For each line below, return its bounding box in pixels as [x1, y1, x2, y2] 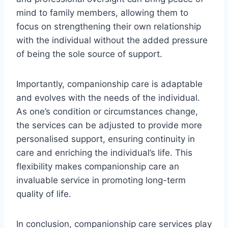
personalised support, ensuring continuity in [16, 133, 195, 144]
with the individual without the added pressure [16, 35, 208, 45]
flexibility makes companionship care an [16, 161, 179, 172]
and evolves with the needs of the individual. [16, 92, 200, 103]
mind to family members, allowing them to [16, 7, 188, 18]
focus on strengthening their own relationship [16, 21, 201, 32]
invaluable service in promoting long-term [16, 175, 186, 185]
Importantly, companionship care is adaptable [16, 78, 203, 89]
